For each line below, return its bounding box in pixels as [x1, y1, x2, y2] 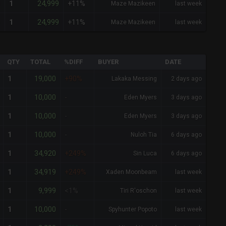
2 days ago [171, 75, 202, 83]
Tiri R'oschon [120, 187, 157, 195]
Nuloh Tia [131, 131, 157, 139]
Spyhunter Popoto [108, 206, 157, 213]
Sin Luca [133, 150, 157, 157]
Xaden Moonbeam [106, 168, 157, 176]
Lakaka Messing [111, 75, 157, 83]
